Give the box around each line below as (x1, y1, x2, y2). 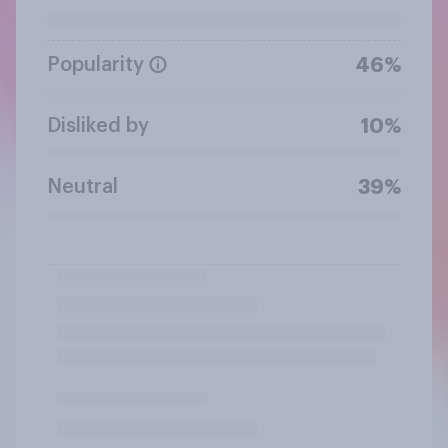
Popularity (47, 54, 144, 75)
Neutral (47, 176, 118, 197)
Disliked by (47, 115, 149, 136)
